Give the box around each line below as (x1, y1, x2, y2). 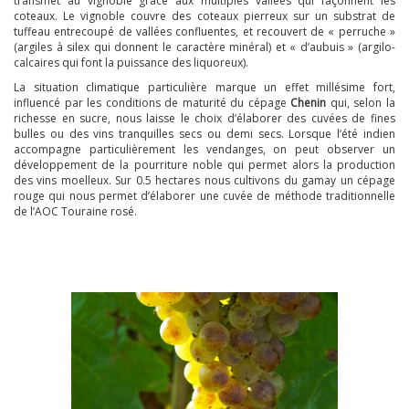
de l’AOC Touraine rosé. (14, 204, 137, 220)
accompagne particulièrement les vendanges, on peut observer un (14, 142, 395, 158)
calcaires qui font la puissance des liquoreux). (14, 55, 248, 71)
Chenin (290, 95, 327, 111)
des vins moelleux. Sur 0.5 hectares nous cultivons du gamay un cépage (14, 173, 395, 189)
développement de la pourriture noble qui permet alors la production (14, 157, 395, 173)
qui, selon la (326, 95, 396, 111)
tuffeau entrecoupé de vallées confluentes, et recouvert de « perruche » (14, 24, 395, 40)
